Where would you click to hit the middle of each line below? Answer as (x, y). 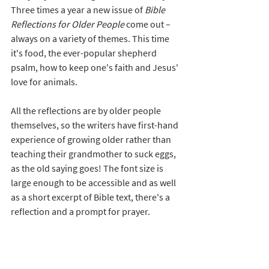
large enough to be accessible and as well (94, 182)
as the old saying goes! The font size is (88, 168)
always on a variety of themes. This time (91, 38)
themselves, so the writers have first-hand (95, 125)
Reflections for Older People (68, 24)
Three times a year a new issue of (78, 9)
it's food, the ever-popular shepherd (85, 53)
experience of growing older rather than (92, 139)
